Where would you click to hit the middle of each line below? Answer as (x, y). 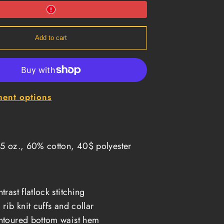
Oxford (36, 44)
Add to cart (51, 38)
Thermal (38, 29)
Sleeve (36, 21)
